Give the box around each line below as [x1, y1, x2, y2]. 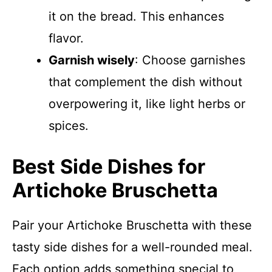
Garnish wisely [49, 53, 135, 67]
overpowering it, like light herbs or [49, 97, 245, 111]
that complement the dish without [49, 75, 242, 89]
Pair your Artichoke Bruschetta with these [12, 218, 252, 233]
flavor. [49, 31, 84, 46]
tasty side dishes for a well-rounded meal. [12, 240, 253, 254]
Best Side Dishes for [12, 155, 205, 178]
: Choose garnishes [135, 53, 245, 67]
